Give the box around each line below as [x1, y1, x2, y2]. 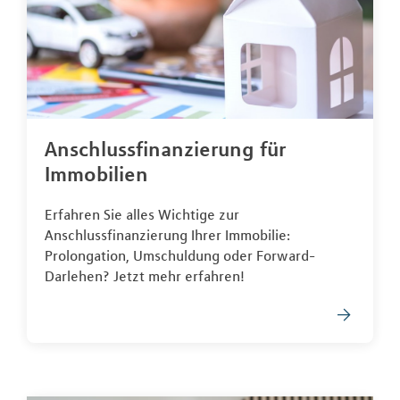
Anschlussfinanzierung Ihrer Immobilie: [45, 226, 290, 245]
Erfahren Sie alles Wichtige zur [45, 205, 239, 224]
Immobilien [45, 162, 148, 187]
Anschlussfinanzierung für [45, 137, 286, 162]
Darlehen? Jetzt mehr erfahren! [45, 267, 245, 286]
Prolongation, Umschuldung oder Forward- [45, 246, 315, 265]
